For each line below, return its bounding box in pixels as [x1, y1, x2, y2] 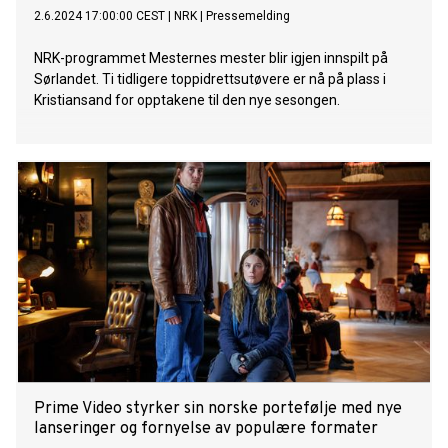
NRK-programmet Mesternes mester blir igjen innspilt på [34, 50, 388, 67]
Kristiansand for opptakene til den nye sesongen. [34, 92, 340, 109]
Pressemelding [206, 9, 290, 24]
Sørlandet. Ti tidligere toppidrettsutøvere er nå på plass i [34, 71, 386, 88]
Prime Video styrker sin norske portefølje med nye [34, 399, 402, 420]
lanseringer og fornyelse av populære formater [34, 419, 378, 440]
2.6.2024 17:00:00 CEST [34, 9, 165, 24]
